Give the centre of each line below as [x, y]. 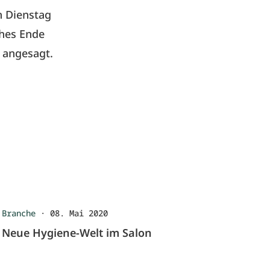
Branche [18, 213]
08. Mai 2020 [79, 213]
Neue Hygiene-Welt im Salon [77, 233]
